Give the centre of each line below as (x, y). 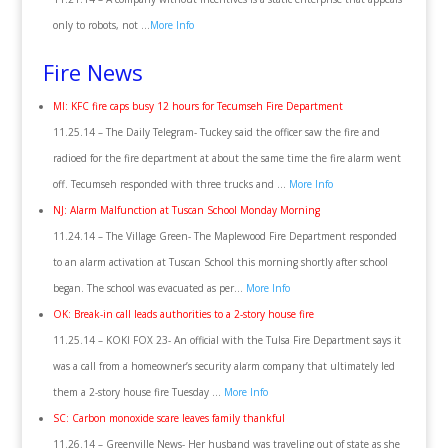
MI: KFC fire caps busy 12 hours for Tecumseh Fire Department (197, 106)
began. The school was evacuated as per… (149, 288)
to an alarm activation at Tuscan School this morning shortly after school (220, 262)
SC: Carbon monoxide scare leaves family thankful (168, 418)
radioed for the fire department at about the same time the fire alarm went (226, 158)
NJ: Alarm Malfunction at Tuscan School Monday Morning (186, 210)
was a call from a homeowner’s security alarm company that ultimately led (223, 366)
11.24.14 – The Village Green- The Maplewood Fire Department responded (224, 236)
